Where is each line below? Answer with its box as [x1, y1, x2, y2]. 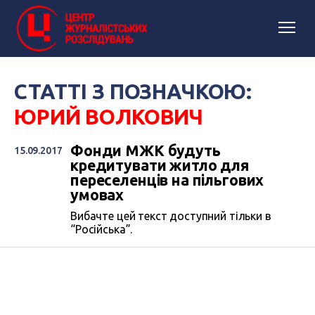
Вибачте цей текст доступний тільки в [70, 210, 271, 222]
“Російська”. [70, 223, 133, 236]
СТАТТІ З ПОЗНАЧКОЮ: [14, 79, 252, 103]
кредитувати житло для [70, 157, 250, 174]
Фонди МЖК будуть [70, 142, 221, 159]
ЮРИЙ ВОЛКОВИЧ [14, 105, 204, 129]
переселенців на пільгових [70, 172, 264, 188]
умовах [70, 186, 124, 203]
